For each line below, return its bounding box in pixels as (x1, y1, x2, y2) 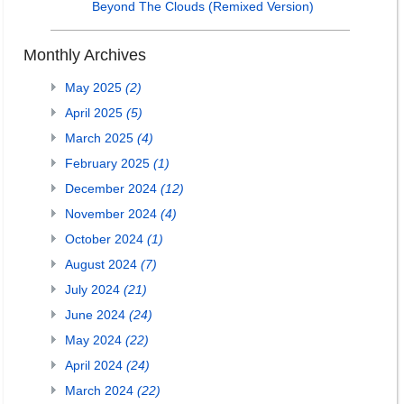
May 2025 (65, 80, 125, 95)
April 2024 (65, 358, 126, 372)
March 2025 (65, 131, 137, 145)
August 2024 (65, 257, 141, 271)
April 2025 (65, 106, 126, 120)
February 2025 (65, 156, 153, 170)
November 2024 (65, 207, 161, 221)
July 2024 (65, 282, 124, 297)
